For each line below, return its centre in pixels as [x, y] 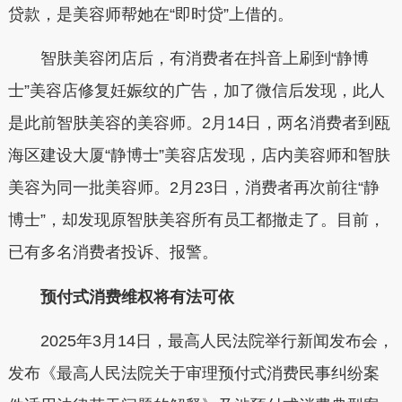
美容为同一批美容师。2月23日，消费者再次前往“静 [193, 188]
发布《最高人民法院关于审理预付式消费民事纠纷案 [193, 374]
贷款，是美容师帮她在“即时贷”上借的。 [150, 14]
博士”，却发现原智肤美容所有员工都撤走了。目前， [196, 220]
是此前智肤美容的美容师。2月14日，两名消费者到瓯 [199, 123]
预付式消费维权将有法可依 [129, 297]
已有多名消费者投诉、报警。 [113, 253]
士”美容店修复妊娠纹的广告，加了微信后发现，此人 [196, 91]
